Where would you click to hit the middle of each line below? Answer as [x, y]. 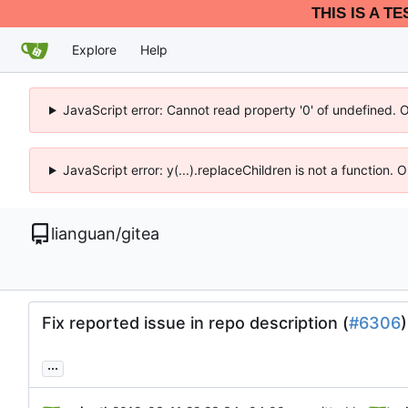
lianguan [83, 234]
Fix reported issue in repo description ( [195, 322]
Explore [94, 49]
